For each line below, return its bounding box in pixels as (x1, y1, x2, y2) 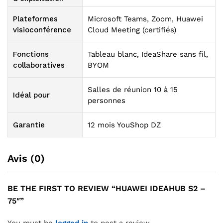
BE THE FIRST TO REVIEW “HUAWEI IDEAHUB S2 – (7, 184, 206, 194)
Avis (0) (7, 152, 45, 165)
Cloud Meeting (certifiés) (88, 25, 176, 35)
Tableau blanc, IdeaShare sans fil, (88, 50, 208, 59)
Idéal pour (13, 91, 50, 100)
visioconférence (13, 25, 71, 35)
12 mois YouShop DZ (88, 120, 161, 130)
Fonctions (13, 50, 49, 59)
